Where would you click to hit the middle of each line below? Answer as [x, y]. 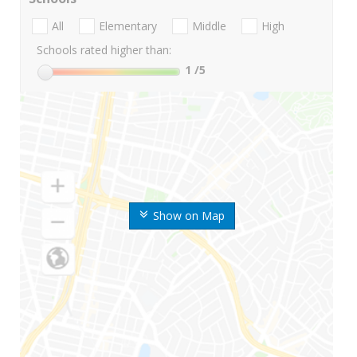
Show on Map [188, 216]
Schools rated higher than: [104, 50]
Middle [209, 26]
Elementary [128, 26]
